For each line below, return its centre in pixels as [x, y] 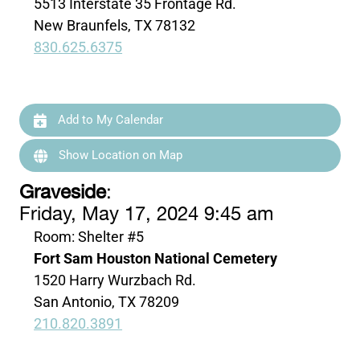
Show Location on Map [119, 155]
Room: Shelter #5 [89, 236]
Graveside [63, 192]
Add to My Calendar [109, 120]
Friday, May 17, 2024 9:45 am [147, 214]
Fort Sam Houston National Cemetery [156, 258]
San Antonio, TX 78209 [107, 301]
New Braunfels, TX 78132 [115, 25]
